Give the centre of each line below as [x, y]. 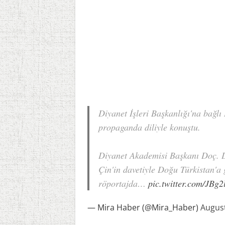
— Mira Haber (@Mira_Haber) [144, 208]
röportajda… [123, 184]
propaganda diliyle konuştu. [149, 127]
